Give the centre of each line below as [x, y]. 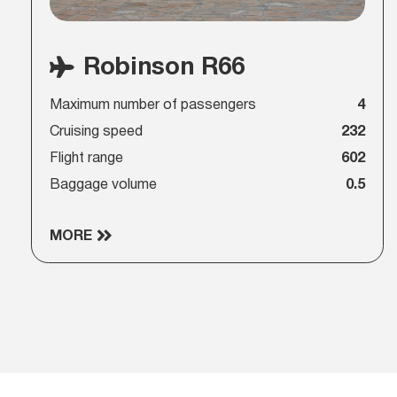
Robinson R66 [163, 67]
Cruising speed [96, 132]
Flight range [86, 159]
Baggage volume [103, 186]
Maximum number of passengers [152, 106]
